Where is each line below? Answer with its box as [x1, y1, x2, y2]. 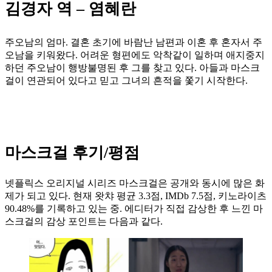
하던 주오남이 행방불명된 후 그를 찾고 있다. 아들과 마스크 [5, 63, 260, 73]
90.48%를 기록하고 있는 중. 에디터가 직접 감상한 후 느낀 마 [5, 203, 263, 214]
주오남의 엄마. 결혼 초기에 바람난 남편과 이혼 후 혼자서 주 [5, 37, 262, 48]
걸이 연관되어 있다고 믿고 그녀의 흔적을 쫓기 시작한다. [5, 75, 248, 86]
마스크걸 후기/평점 [5, 143, 140, 161]
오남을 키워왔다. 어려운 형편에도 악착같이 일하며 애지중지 [5, 50, 265, 61]
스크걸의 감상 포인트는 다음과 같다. [5, 216, 163, 227]
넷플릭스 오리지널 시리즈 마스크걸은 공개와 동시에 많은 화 [5, 178, 265, 189]
